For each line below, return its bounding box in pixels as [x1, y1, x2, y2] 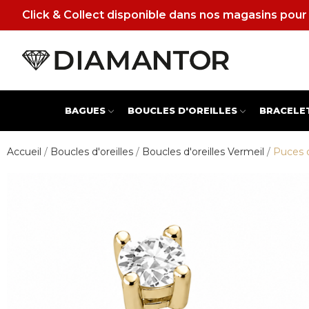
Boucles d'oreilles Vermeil [142, 146, 264, 158]
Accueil [7, 146, 41, 158]
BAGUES [64, 105, 106, 116]
